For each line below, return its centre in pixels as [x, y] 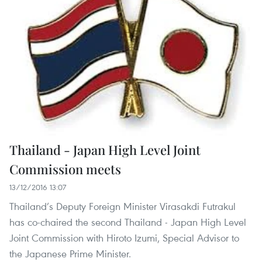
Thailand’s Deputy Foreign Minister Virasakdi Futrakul [123, 206]
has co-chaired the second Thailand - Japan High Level [128, 222]
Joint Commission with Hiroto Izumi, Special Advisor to [124, 238]
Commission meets [65, 169]
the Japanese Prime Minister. [70, 254]
